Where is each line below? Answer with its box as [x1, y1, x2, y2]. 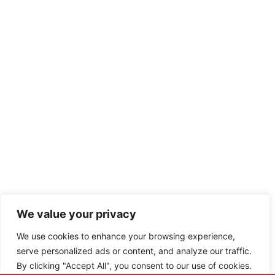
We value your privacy [17, 207, 136, 220]
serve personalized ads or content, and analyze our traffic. [17, 246, 252, 256]
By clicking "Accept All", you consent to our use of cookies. [17, 260, 252, 271]
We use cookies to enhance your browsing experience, [17, 231, 235, 241]
